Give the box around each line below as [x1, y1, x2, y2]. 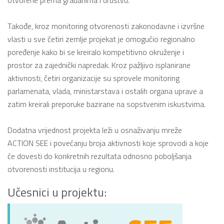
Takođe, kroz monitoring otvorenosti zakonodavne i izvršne [7, 19, 204, 32]
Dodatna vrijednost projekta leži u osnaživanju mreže [7, 123, 182, 136]
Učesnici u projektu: [7, 182, 106, 201]
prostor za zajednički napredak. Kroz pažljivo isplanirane [7, 58, 190, 71]
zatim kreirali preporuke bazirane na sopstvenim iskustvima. [7, 97, 205, 110]
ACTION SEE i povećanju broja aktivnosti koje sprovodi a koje [7, 136, 208, 149]
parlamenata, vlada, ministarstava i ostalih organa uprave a [7, 84, 203, 97]
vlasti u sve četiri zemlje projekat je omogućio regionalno [7, 32, 195, 45]
